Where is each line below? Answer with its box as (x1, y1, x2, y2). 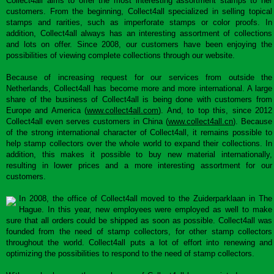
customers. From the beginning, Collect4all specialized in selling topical (6, 7, 272, 16)
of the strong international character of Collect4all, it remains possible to (6, 128, 272, 137)
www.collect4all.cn (168, 117, 233, 126)
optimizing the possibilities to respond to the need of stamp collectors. (6, 249, 254, 258)
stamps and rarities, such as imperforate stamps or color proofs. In (6, 18, 272, 27)
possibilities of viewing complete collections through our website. (6, 51, 235, 60)
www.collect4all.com (87, 106, 159, 115)
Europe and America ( (6, 106, 87, 115)
